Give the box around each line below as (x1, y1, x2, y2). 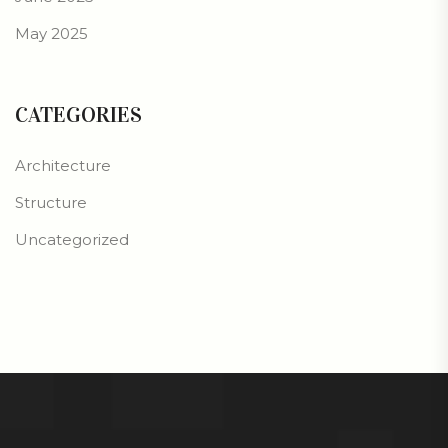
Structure (15, 193, 87, 213)
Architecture (15, 156, 111, 176)
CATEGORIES (15, 101, 142, 129)
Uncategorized (15, 230, 129, 250)
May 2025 (15, 24, 88, 44)
